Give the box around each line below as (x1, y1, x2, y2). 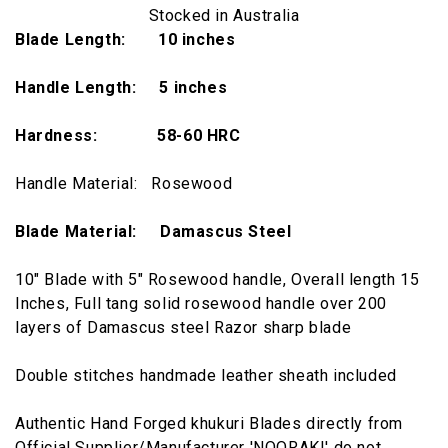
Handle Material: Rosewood (15, 173, 233, 193)
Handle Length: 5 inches (15, 77, 228, 97)
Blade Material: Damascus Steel (15, 221, 292, 241)
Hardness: (15, 125, 98, 145)
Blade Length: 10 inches (15, 29, 236, 49)
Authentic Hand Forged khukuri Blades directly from (15, 413, 404, 433)
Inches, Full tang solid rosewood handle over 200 (15, 293, 387, 313)
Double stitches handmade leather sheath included (15, 365, 397, 385)
